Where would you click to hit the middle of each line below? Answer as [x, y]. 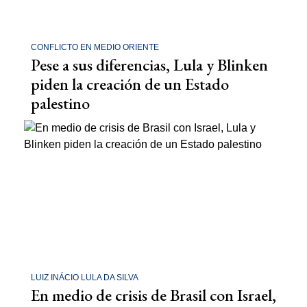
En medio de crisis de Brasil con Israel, [153, 295]
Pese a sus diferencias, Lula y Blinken [149, 65]
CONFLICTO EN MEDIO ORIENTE [95, 48]
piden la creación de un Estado [130, 84]
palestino [60, 103]
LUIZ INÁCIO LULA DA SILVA [85, 277]
